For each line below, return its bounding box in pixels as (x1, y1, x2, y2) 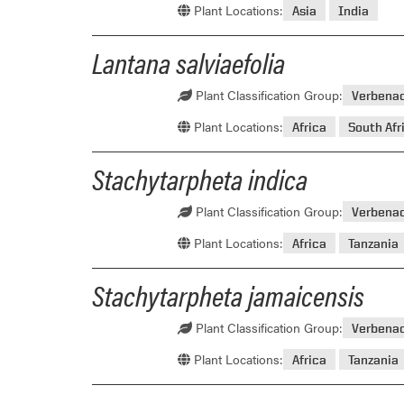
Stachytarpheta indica (92, 157, 308, 198)
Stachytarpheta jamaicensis (92, 273, 364, 315)
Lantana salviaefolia (92, 41, 285, 82)
